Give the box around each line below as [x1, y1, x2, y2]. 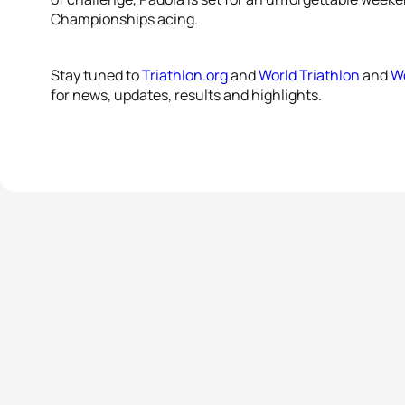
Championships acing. [51, 9, 198, 29]
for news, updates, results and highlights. [51, 85, 322, 105]
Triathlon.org [142, 65, 228, 85]
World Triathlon [259, 65, 360, 85]
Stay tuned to [51, 65, 142, 85]
